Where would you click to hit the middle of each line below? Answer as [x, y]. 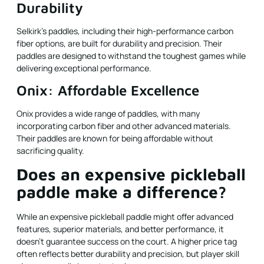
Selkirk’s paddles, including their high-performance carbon [125, 31]
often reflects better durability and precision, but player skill [128, 253]
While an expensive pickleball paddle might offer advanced [125, 216]
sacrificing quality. [50, 151]
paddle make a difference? [121, 192]
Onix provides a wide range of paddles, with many [108, 114]
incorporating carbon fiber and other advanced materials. [124, 126]
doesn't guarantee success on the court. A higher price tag [127, 241]
